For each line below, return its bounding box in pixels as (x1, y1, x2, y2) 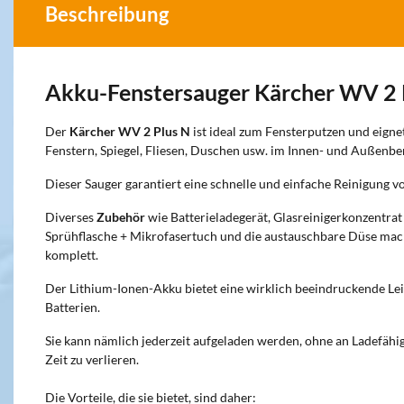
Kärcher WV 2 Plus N (69, 124, 190, 139)
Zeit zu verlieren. (45, 352, 139, 367)
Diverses (45, 209, 96, 225)
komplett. (45, 247, 98, 262)
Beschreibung (45, 2, 169, 26)
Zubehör (96, 209, 148, 225)
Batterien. (45, 299, 100, 315)
